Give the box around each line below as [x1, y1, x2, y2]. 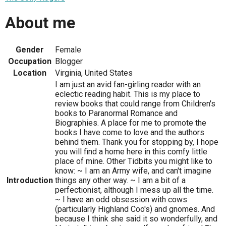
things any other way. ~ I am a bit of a [55, 175, 186, 185]
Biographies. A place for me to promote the [55, 118, 206, 128]
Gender [16, 44, 44, 54]
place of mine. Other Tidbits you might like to [55, 156, 212, 166]
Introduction [7, 175, 53, 185]
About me [5, 13, 75, 33]
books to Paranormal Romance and [55, 108, 178, 118]
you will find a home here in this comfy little [55, 146, 207, 156]
